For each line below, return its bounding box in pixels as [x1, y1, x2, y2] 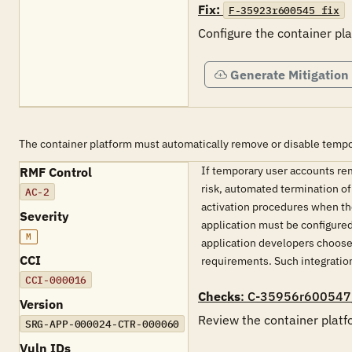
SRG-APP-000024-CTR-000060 [24, 317, 180, 331]
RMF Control [20, 164, 92, 180]
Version [20, 296, 64, 312]
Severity [20, 208, 69, 224]
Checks [198, 288, 240, 304]
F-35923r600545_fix [228, 3, 340, 17]
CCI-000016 [24, 273, 87, 287]
